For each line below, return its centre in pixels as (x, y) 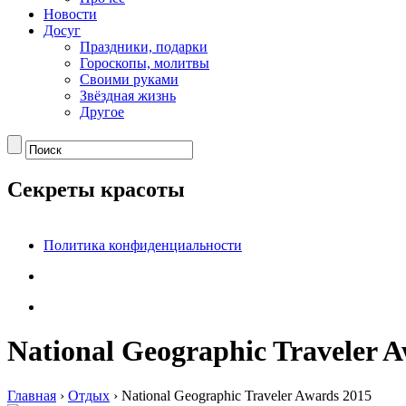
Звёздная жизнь (128, 96)
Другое (102, 112)
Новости (70, 14)
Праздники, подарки (144, 47)
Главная (32, 395)
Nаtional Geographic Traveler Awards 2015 (246, 395)
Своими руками (129, 79)
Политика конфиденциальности (143, 245)
